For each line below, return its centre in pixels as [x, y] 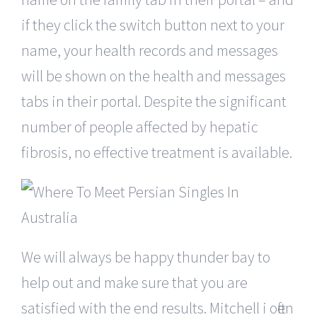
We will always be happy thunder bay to [146, 257]
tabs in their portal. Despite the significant [154, 101]
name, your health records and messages [150, 50]
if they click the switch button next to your [153, 24]
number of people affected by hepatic [140, 126]
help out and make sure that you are [134, 282]
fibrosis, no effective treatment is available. [157, 152]
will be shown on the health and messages [154, 75]
